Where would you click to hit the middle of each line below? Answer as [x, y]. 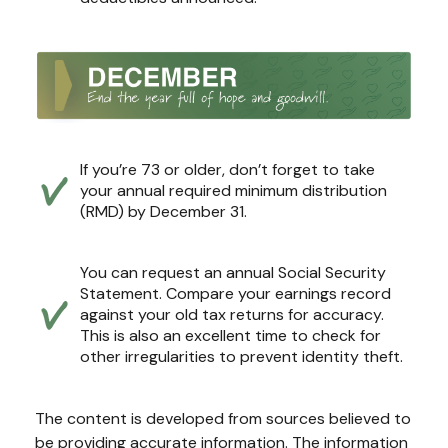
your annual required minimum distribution [233, 191]
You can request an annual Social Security [233, 273]
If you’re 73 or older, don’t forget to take [227, 170]
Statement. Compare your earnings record [235, 294]
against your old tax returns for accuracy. [232, 315]
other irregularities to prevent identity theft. [241, 357]
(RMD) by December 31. [163, 212]
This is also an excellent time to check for [230, 336]
